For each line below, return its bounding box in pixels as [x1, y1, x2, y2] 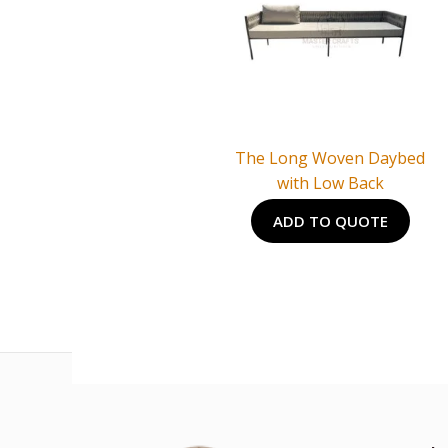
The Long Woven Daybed [235, 147, 426, 170]
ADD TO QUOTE [272, 211, 388, 232]
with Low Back [276, 172, 384, 195]
